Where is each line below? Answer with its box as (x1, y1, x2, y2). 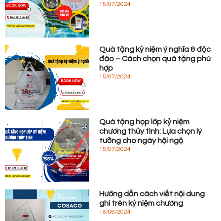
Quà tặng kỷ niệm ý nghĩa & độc (99, 45, 211, 53)
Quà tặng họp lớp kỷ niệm (99, 117, 190, 126)
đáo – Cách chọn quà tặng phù (99, 54, 211, 63)
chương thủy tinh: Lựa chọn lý (99, 127, 202, 135)
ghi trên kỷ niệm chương (99, 199, 185, 208)
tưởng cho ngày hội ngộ (99, 136, 184, 145)
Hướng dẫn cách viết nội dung (99, 190, 205, 198)
